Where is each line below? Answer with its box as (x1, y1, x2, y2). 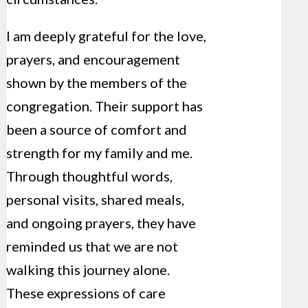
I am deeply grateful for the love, (6, 27, 206, 44)
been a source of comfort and (6, 120, 187, 137)
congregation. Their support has (6, 97, 203, 114)
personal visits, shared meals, (6, 190, 184, 208)
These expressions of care (6, 284, 166, 301)
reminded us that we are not (6, 237, 178, 254)
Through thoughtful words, (6, 167, 173, 184)
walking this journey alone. (6, 261, 170, 278)
